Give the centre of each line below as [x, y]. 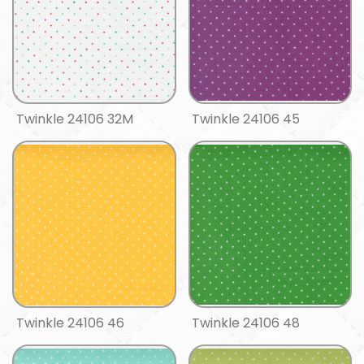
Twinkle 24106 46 [70, 323]
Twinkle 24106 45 [246, 119]
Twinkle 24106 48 [246, 323]
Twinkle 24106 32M [74, 119]
